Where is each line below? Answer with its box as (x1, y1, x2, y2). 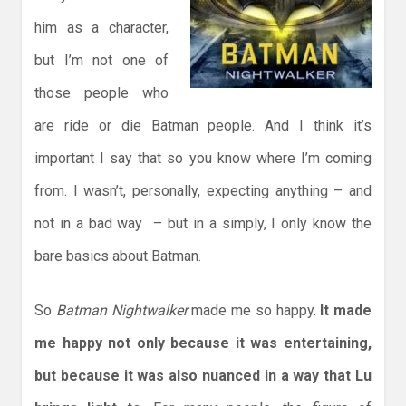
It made (320, 302, 372, 320)
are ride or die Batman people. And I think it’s (34, 117, 372, 135)
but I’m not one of (34, 52, 169, 70)
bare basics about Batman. (34, 247, 201, 266)
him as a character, (34, 19, 169, 37)
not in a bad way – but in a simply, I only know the (34, 215, 372, 233)
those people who (34, 84, 169, 102)
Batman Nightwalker (55, 302, 188, 320)
